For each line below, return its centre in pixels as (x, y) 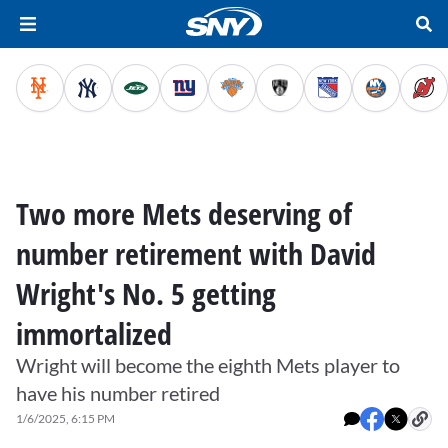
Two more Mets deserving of (184, 213)
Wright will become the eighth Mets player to (208, 365)
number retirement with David (196, 253)
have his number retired (118, 393)
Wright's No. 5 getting (146, 293)
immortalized (94, 333)
